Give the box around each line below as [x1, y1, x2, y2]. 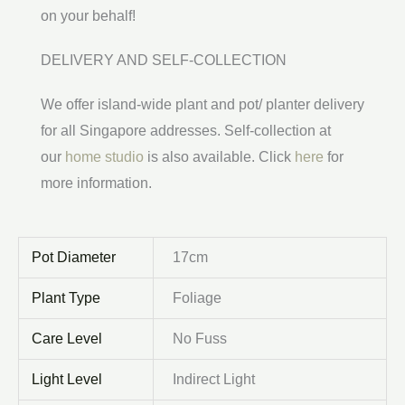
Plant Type [32, 290, 101, 306]
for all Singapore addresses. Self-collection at [41, 123, 331, 139]
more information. [41, 175, 152, 192]
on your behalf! [41, 8, 136, 24]
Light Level [32, 372, 103, 388]
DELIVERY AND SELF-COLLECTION [41, 52, 287, 69]
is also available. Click [144, 149, 295, 165]
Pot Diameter [32, 250, 117, 266]
